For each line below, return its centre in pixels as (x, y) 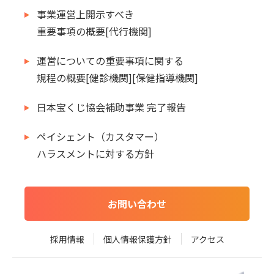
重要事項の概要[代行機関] (94, 31)
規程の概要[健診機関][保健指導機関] (117, 77)
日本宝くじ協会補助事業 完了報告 (111, 107)
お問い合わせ (137, 203)
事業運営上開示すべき (85, 14)
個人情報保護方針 (137, 239)
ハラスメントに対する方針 (95, 153)
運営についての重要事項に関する (110, 60)
